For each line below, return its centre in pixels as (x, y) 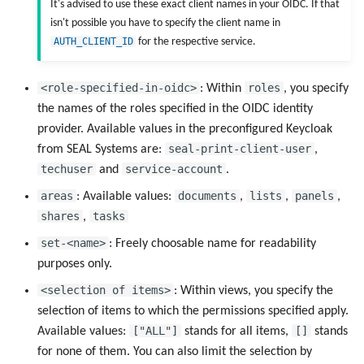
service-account (174, 169)
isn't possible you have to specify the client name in (165, 23)
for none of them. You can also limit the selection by (175, 352)
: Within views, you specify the (253, 291)
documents (207, 196)
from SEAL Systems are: (101, 150)
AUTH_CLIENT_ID (93, 41)
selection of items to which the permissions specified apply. (193, 312)
